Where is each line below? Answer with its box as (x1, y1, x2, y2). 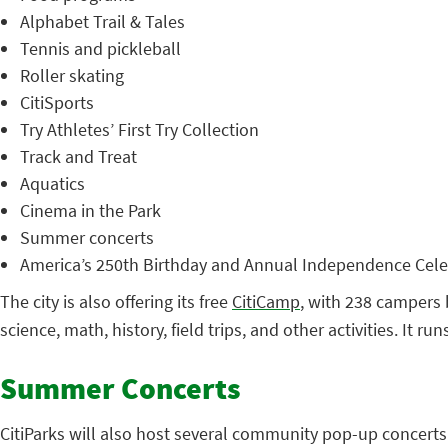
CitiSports (20, 91, 94, 114)
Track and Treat (20, 145, 137, 168)
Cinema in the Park (20, 199, 161, 222)
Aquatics (20, 172, 85, 195)
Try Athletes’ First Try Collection (20, 118, 259, 141)
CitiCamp (232, 290, 300, 313)
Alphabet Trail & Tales (20, 10, 185, 33)
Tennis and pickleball (20, 37, 181, 60)
